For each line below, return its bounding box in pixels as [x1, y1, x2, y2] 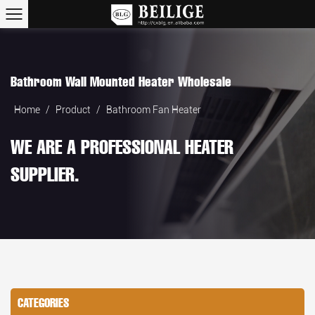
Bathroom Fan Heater [106, 103, 201, 115]
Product [56, 103, 91, 115]
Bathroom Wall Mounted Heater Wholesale [11, 74, 231, 90]
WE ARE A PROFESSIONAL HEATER [11, 136, 233, 158]
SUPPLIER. [11, 163, 79, 186]
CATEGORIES [18, 296, 69, 310]
